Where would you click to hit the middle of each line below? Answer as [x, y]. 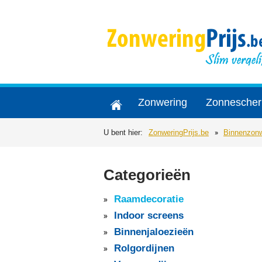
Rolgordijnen [144, 249]
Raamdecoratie [149, 199]
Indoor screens [149, 216]
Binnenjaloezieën [154, 232]
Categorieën [147, 175]
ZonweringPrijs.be [179, 132]
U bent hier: [123, 132]
